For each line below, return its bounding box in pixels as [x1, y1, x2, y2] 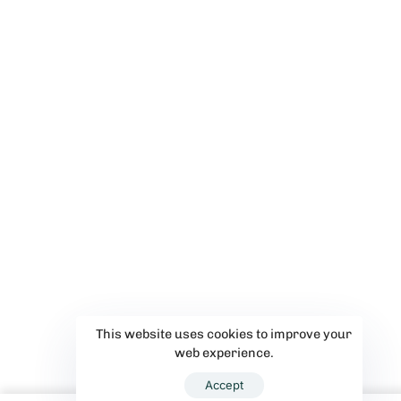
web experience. [174, 345, 274, 362]
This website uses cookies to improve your [96, 326, 352, 343]
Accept [204, 378, 243, 392]
